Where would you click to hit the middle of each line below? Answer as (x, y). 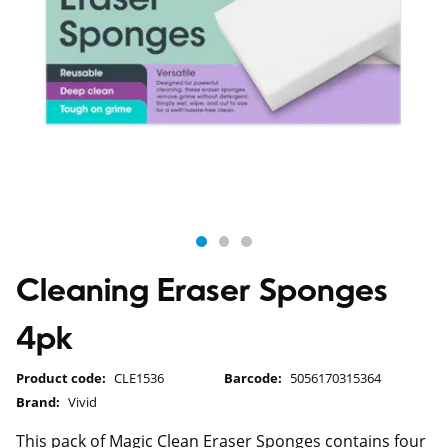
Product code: (61, 377)
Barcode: (253, 377)
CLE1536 (139, 377)
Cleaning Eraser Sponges (202, 292)
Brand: (38, 401)
